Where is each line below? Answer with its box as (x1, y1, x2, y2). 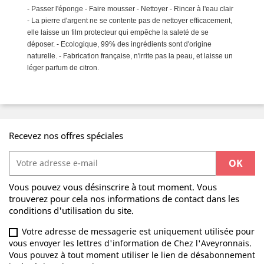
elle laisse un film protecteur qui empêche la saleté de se (27, 28, 209, 37)
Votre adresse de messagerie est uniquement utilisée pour (22, 226, 255, 237)
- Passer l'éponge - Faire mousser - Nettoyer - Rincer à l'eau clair (27, 5, 233, 13)
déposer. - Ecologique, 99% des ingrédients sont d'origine (27, 40, 212, 48)
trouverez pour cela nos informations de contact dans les (9, 193, 239, 205)
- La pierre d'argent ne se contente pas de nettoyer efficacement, (27, 16, 232, 25)
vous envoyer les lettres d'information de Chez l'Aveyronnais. (9, 237, 252, 249)
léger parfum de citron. (27, 64, 99, 72)
